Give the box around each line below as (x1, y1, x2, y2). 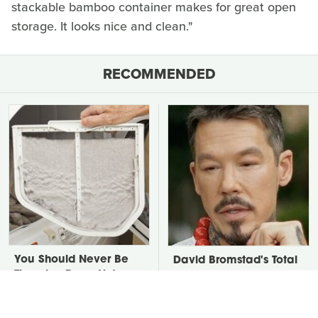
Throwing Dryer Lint (14, 270, 116, 281)
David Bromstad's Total (173, 256, 297, 267)
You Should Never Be (14, 255, 128, 266)
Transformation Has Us (173, 270, 293, 282)
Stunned (173, 285, 217, 297)
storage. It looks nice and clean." (11, 17, 193, 36)
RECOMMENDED (102, 63, 216, 85)
